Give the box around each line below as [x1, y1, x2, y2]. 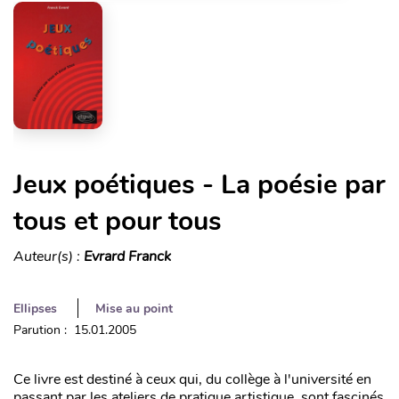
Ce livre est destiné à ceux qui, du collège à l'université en [13, 369, 371, 389]
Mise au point [95, 299, 173, 317]
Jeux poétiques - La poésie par [13, 166, 385, 203]
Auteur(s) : [13, 246, 84, 266]
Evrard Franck [84, 246, 171, 266]
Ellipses [13, 299, 57, 317]
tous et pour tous [13, 202, 222, 240]
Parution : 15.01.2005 [13, 321, 136, 338]
